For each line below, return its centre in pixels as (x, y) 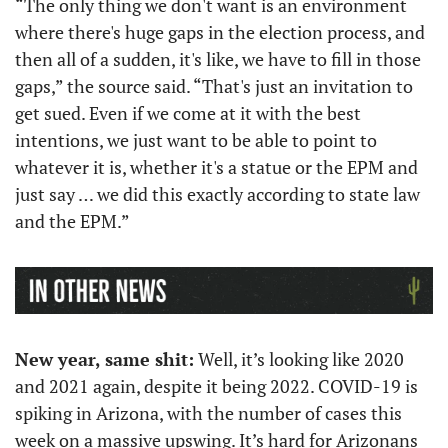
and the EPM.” (72, 220)
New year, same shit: (104, 359)
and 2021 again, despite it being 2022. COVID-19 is (216, 386)
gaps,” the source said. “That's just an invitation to (214, 85)
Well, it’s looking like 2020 (299, 359)
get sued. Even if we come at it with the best (188, 112)
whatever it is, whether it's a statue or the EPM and (216, 166)
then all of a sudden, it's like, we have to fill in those (218, 58)
